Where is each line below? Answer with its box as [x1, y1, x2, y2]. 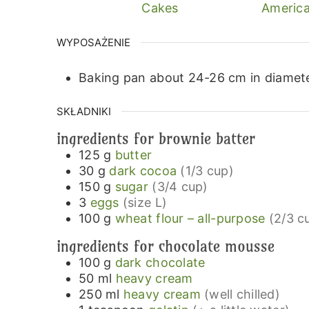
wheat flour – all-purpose [114, 210, 266, 226]
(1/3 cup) [180, 163, 234, 178]
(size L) [122, 195, 168, 210]
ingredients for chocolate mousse [57, 237, 275, 257]
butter [114, 147, 152, 162]
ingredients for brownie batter [57, 128, 255, 148]
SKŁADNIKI [57, 104, 111, 118]
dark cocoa [109, 163, 177, 178]
